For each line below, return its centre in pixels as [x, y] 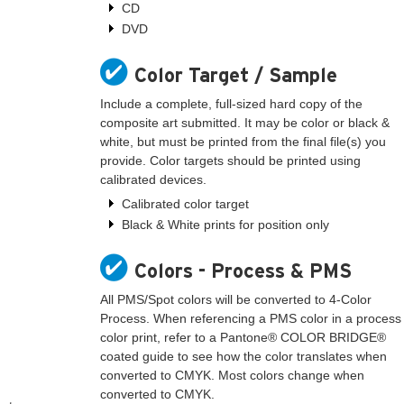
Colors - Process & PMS [243, 271]
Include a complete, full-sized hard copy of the [232, 103]
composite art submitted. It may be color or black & [245, 122]
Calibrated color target [186, 203]
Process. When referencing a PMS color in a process [251, 319]
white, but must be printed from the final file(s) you [243, 141]
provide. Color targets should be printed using [231, 160]
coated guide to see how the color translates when [244, 357]
